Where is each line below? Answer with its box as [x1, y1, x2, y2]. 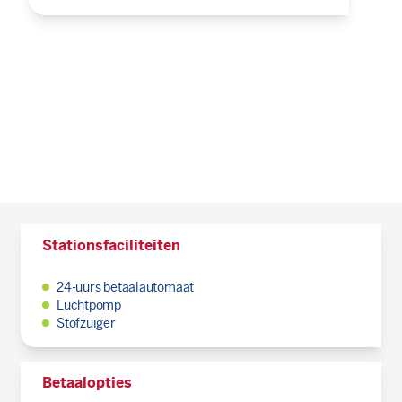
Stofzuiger [56, 316, 116, 330]
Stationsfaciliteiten [41, 237, 180, 254]
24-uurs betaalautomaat [56, 280, 195, 294]
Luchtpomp [56, 298, 122, 312]
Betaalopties [41, 374, 132, 391]
